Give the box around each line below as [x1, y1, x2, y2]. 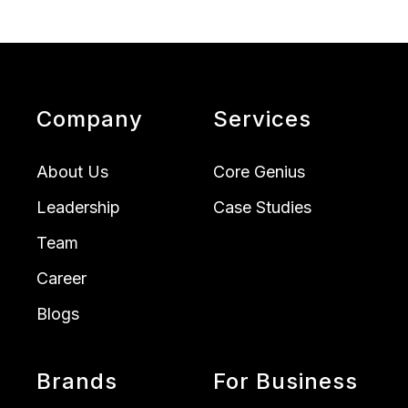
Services [213, 106, 311, 133]
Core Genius [213, 162, 305, 182]
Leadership [36, 198, 120, 218]
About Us [36, 162, 108, 182]
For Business [213, 368, 358, 395]
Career [36, 269, 87, 289]
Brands [36, 368, 117, 395]
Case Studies [213, 198, 311, 218]
